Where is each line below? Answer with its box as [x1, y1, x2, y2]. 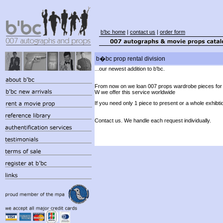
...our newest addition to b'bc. [95, 66, 165, 72]
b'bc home [101, 29, 125, 35]
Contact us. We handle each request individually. [95, 117, 211, 123]
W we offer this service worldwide [95, 89, 175, 95]
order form [160, 29, 185, 35]
